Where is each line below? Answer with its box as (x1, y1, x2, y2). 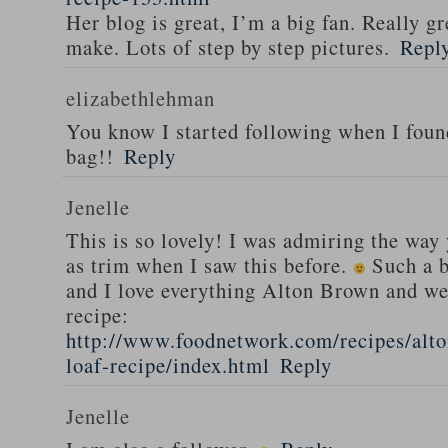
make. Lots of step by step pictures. (66, 33, 390, 61)
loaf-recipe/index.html (66, 351, 270, 379)
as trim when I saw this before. (66, 251, 353, 279)
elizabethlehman (66, 84, 215, 112)
